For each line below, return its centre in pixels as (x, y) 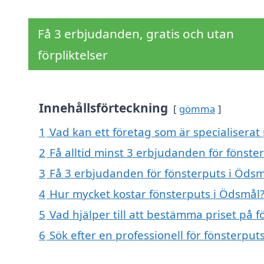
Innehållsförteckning (103, 108)
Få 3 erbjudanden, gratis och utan (136, 34)
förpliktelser (73, 55)
